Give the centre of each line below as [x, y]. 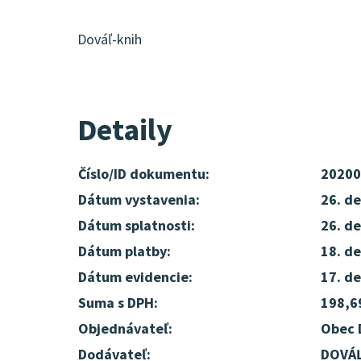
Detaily [125, 129]
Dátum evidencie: [135, 277]
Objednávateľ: [125, 328]
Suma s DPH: [118, 303]
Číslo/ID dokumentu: [144, 174]
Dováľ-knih [110, 39]
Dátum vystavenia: [139, 199]
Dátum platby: [124, 251]
